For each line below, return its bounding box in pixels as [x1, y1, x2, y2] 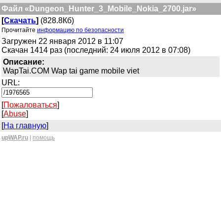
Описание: [3, 58, 44, 66]
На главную [3, 121, 46, 130]
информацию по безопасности [37, 27, 124, 34]
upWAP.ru [1, 134, 28, 141]
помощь [33, 134, 55, 141]
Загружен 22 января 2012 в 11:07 [1, 37, 123, 45]
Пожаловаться [3, 101, 57, 109]
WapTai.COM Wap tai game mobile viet [3, 67, 139, 75]
